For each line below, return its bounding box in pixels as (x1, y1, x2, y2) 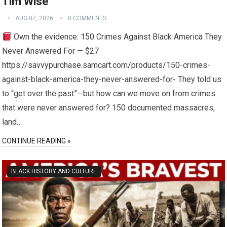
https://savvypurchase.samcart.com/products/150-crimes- (2, 60, 211, 70)
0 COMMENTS (68, 15, 107, 22)
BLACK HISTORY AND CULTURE (11, 168, 97, 175)
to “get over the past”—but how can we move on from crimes (2, 89, 216, 99)
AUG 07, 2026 (15, 15, 54, 22)
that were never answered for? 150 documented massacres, (2, 103, 215, 113)
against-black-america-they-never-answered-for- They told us (2, 74, 222, 85)
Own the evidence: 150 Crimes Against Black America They (11, 32, 222, 42)
